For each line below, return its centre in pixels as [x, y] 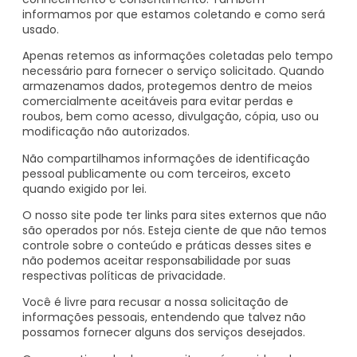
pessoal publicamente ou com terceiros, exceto [157, 173]
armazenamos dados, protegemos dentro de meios [167, 86]
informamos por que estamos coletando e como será [174, 14]
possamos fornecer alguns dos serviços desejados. [164, 333]
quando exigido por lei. [84, 188]
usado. [41, 29]
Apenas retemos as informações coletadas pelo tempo [178, 56]
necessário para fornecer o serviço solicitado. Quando [173, 71]
